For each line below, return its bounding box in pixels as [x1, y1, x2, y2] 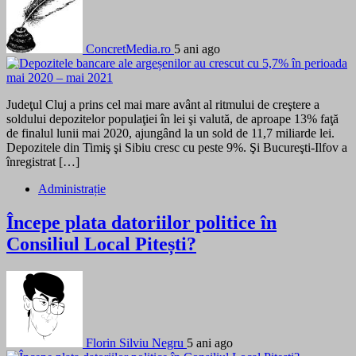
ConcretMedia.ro [86, 42, 171, 56]
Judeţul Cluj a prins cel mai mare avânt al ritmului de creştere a [6, 98, 319, 112]
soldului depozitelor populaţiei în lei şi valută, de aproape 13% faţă [6, 112, 339, 126]
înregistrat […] [6, 155, 79, 169]
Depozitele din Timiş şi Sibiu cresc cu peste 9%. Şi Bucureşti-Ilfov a [6, 141, 347, 155]
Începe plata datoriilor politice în [6, 212, 277, 234]
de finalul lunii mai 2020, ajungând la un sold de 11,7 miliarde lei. [6, 126, 335, 141]
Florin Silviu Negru [86, 336, 184, 350]
